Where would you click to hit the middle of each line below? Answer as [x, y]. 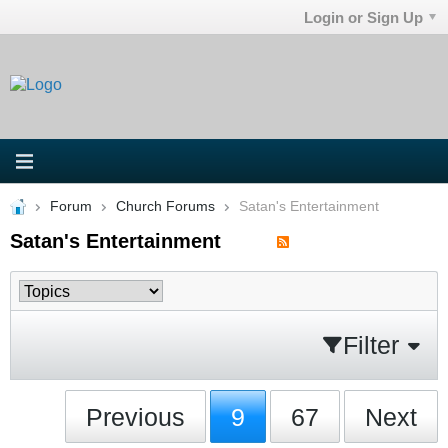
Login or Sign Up [364, 17]
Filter [371, 344]
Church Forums [165, 206]
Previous [136, 416]
